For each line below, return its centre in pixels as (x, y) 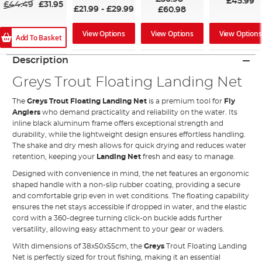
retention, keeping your (55, 157)
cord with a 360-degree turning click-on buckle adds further (118, 218)
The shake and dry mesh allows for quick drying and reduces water (130, 146)
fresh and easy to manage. (188, 157)
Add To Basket (39, 37)
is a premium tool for (185, 101)
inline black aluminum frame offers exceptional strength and (118, 124)
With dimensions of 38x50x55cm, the (78, 247)
